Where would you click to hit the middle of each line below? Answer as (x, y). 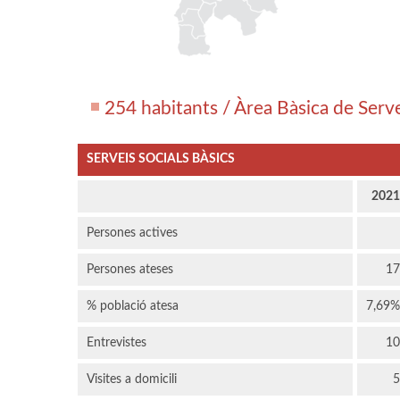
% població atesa (133, 307)
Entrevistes (117, 343)
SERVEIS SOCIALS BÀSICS (161, 159)
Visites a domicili (132, 380)
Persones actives (132, 233)
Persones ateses (130, 270)
